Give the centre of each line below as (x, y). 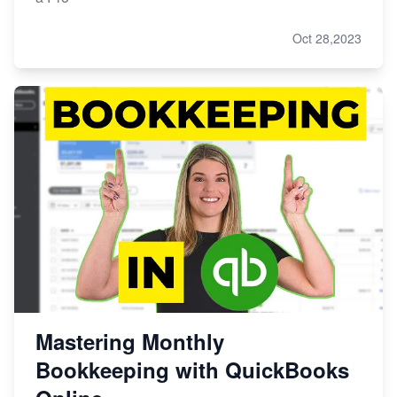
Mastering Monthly (130, 342)
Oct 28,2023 (327, 39)
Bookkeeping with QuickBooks (192, 370)
